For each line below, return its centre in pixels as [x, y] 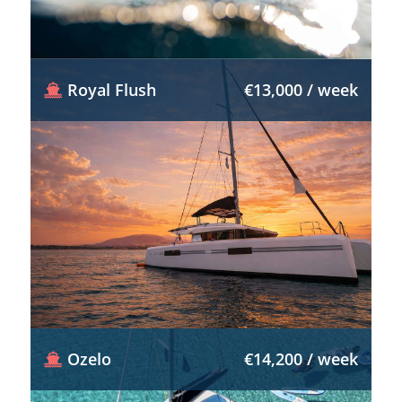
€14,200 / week [301, 359]
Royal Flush [112, 90]
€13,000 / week [301, 90]
